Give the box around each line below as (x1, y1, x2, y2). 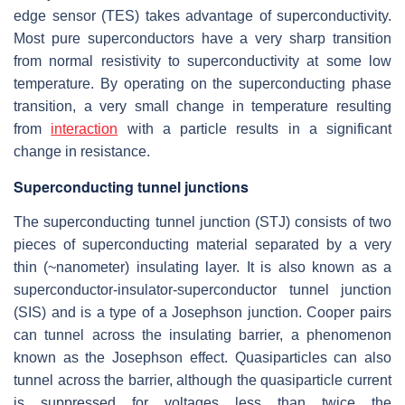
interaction (51, 120, 118, 137)
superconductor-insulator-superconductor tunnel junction (14, 281, 391, 297)
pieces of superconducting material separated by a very (14, 236, 391, 252)
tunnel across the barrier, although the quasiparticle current (14, 372, 391, 388)
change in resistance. (14, 143, 150, 159)
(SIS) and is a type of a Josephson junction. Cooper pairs (14, 304, 391, 320)
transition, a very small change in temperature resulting (14, 98, 391, 114)
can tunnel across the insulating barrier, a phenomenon (14, 326, 391, 343)
